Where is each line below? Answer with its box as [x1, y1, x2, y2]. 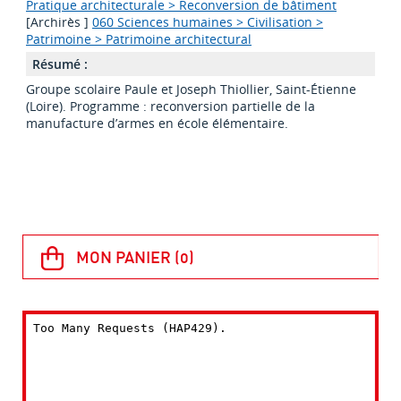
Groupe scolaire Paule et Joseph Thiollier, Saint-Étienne [25, 81, 356, 98]
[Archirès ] [25, 13, 92, 31]
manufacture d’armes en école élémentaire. [25, 115, 288, 132]
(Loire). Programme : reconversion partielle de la [25, 98, 315, 115]
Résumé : [31, 55, 88, 73]
